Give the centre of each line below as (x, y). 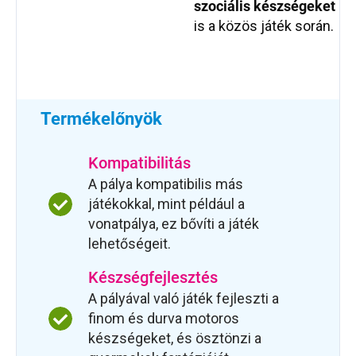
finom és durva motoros (164, 319)
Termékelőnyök (101, 119)
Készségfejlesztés (153, 278)
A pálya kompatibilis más (166, 184)
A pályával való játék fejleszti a (184, 299)
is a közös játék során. (264, 26)
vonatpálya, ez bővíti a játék (174, 224)
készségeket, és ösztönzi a (175, 339)
